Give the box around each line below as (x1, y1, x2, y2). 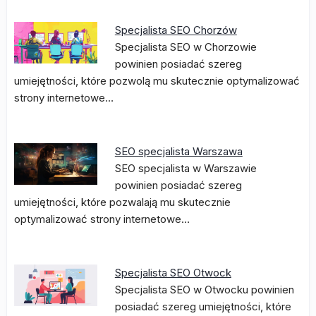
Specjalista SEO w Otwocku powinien (114, 283, 294, 296)
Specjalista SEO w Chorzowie (114, 40, 257, 54)
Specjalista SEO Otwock (114, 266, 231, 279)
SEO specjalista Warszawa (114, 145, 243, 158)
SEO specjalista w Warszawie (114, 162, 257, 175)
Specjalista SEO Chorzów (114, 23, 237, 37)
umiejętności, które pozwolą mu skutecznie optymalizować (14, 74, 300, 87)
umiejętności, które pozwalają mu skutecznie (14, 195, 231, 209)
